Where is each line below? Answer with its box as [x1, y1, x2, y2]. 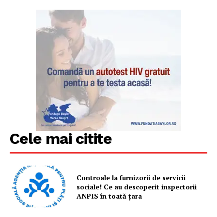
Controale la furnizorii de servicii [77, 172, 186, 182]
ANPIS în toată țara [77, 191, 142, 201]
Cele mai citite [10, 129, 112, 148]
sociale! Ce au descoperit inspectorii [77, 182, 197, 191]
